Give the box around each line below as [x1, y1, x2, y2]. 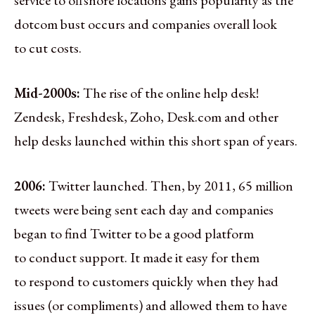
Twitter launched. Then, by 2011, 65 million [49, 176, 293, 195]
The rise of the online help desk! [83, 83, 259, 102]
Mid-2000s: [14, 83, 80, 102]
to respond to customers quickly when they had [14, 271, 278, 290]
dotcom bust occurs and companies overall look [14, 14, 277, 33]
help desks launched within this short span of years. [14, 131, 297, 150]
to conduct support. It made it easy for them [14, 247, 259, 266]
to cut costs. [14, 38, 82, 57]
